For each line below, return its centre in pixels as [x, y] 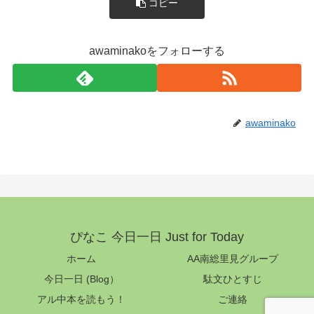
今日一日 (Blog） [81, 279]
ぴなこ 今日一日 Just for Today [157, 237]
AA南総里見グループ [233, 259]
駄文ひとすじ [233, 279]
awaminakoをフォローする [157, 50]
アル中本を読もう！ [81, 300]
